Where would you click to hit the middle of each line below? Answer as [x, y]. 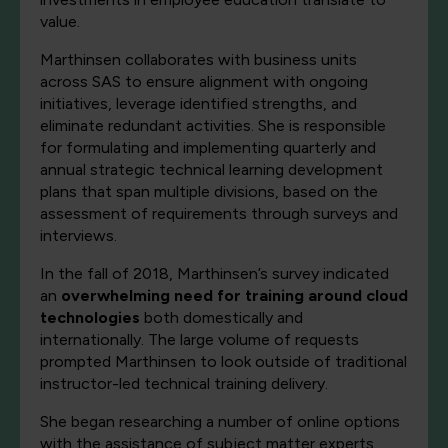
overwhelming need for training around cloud [234, 296]
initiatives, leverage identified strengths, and [198, 104]
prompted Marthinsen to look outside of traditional [223, 362]
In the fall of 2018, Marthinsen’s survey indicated [214, 274]
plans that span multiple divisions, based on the [209, 192]
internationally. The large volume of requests [199, 340]
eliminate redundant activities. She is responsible [213, 126]
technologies [90, 318]
